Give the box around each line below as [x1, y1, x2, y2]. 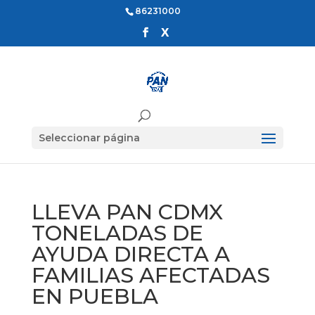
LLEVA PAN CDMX [31, 199, 223, 225]
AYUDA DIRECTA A [31, 241, 230, 267]
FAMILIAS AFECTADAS [31, 262, 270, 288]
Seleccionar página [38, 131, 140, 144]
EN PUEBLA [31, 283, 158, 309]
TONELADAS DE [31, 220, 203, 246]
